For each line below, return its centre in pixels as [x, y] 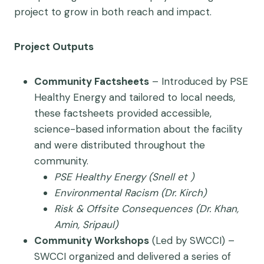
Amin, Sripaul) [86, 225]
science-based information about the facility [138, 129]
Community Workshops [92, 240]
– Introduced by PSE [199, 81]
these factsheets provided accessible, [123, 113]
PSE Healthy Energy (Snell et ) [124, 177]
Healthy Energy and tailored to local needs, [135, 97]
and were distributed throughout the [120, 145]
